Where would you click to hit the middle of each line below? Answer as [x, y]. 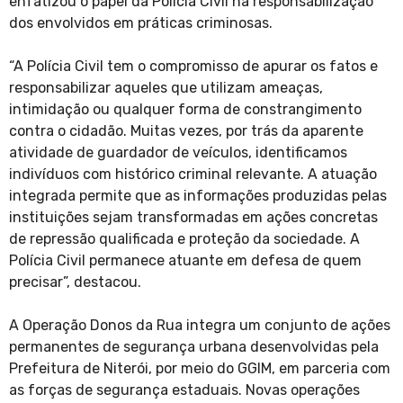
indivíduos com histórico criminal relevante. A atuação [193, 175]
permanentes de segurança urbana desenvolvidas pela [194, 347]
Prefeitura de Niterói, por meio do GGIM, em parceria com [200, 369]
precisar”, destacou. [75, 282]
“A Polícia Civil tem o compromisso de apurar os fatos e [193, 67]
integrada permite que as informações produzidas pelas [198, 196]
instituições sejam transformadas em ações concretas [193, 218]
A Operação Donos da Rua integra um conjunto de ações [200, 326]
